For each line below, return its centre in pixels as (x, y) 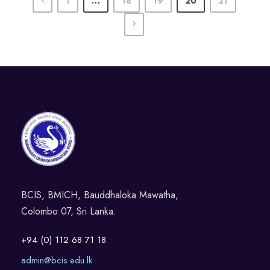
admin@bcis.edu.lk (57, 261)
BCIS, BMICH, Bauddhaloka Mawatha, (100, 195)
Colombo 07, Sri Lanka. (69, 212)
